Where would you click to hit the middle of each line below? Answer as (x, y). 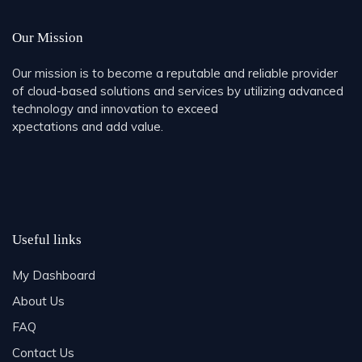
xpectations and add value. (88, 126)
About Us (38, 301)
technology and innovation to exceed (115, 108)
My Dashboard (54, 275)
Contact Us (43, 352)
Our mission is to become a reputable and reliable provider (175, 73)
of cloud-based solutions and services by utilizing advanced (178, 90)
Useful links (47, 239)
